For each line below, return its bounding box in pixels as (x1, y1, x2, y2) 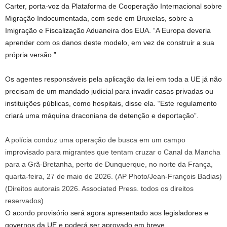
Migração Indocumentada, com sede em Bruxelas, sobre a (5, 14, 193, 22)
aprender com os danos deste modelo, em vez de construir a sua (5, 39, 214, 47)
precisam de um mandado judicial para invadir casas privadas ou (5, 87, 213, 95)
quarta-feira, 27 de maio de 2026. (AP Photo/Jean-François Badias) (5, 172, 222, 180)
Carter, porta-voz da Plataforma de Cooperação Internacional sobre (5, 2, 222, 10)
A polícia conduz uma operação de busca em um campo (5, 136, 185, 144)
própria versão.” (5, 51, 56, 59)
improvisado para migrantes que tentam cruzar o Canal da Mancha (5, 148, 220, 156)
